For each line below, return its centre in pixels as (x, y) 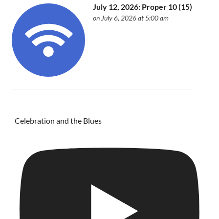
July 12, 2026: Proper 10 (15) (143, 7)
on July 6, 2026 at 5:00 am (131, 18)
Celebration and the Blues (58, 121)
